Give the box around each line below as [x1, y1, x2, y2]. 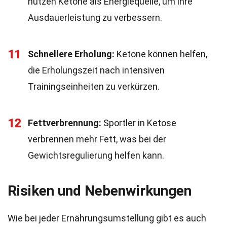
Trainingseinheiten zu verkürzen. [28, 81, 160, 92]
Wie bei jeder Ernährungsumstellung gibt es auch [8, 213, 206, 223]
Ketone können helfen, [115, 49, 207, 59]
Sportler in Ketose [101, 118, 176, 128]
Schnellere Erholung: [28, 49, 115, 59]
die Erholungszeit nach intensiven [28, 65, 165, 75]
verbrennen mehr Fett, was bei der [28, 134, 166, 144]
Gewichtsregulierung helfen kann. [28, 150, 164, 161]
